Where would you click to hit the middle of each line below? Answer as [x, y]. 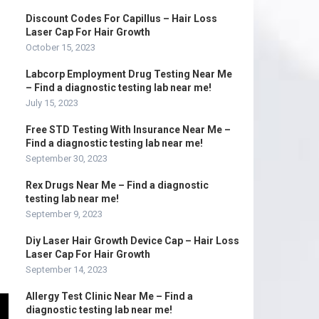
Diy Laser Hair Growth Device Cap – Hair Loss [132, 241]
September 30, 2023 [67, 158]
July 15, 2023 [52, 103]
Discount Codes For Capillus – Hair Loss [121, 19]
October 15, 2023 [61, 47]
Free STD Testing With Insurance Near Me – [128, 130]
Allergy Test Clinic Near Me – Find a [109, 296]
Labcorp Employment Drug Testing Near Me [129, 74]
